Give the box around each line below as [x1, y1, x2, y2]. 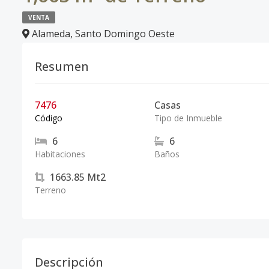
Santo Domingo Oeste [75, 27, 175, 40]
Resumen [35, 58, 89, 74]
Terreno [35, 184, 66, 196]
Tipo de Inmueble [154, 112, 222, 124]
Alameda [32, 27, 70, 40]
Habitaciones [35, 148, 85, 160]
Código [35, 112, 62, 124]
